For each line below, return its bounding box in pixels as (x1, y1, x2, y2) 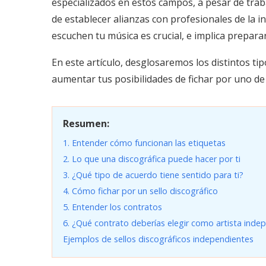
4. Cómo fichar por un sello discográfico (63, 185, 218, 197)
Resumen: (63, 116, 109, 130)
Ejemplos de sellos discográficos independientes (63, 233, 254, 245)
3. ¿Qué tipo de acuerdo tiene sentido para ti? (63, 169, 243, 180)
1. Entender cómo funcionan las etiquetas (63, 137, 226, 148)
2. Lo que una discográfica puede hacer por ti (63, 153, 240, 164)
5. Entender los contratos (63, 201, 162, 213)
